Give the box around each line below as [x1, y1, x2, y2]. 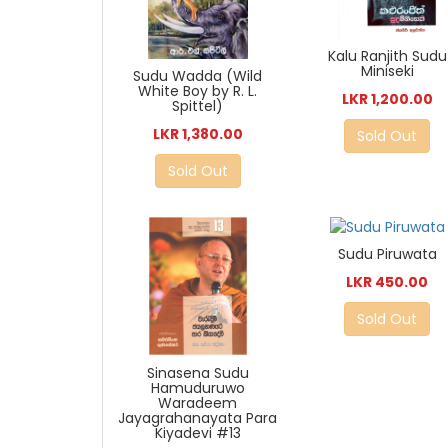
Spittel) [172, 96, 224, 117]
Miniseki [360, 61, 414, 82]
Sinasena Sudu [146, 362, 249, 383]
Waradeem [158, 392, 238, 413]
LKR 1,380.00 [152, 124, 243, 145]
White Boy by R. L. [138, 81, 258, 102]
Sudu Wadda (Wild [133, 66, 263, 87]
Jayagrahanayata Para [118, 407, 278, 428]
